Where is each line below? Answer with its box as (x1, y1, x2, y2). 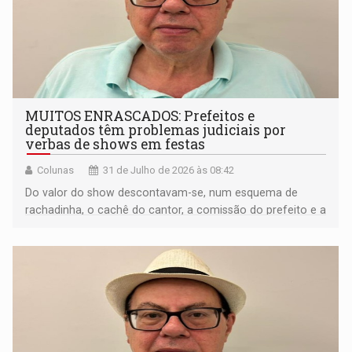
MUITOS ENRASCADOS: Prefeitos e (25, 107, 255, 126)
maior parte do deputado (25, 221, 154, 234)
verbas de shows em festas (25, 135, 206, 154)
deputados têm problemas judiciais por (25, 121, 287, 140)
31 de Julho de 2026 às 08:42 (103, 164, 235, 177)
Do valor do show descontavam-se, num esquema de (25, 186, 299, 200)
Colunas (37, 164, 75, 177)
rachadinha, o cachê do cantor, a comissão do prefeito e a (25, 203, 327, 217)
